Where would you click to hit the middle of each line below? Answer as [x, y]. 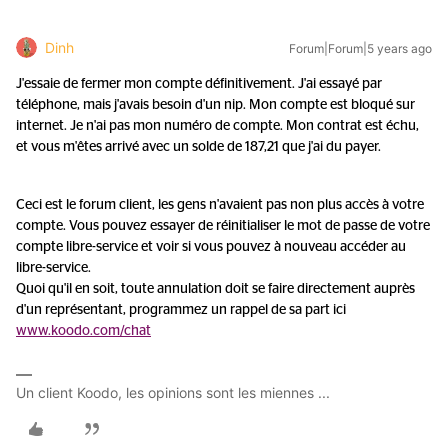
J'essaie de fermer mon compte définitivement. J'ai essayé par [199, 84]
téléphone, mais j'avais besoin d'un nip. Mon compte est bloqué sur [215, 105]
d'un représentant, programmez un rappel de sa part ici [181, 310]
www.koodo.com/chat [83, 331]
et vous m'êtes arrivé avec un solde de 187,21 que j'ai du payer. [200, 147]
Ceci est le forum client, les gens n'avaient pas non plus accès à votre [220, 205]
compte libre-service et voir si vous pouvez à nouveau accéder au [211, 247]
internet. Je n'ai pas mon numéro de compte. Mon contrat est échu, [217, 126]
